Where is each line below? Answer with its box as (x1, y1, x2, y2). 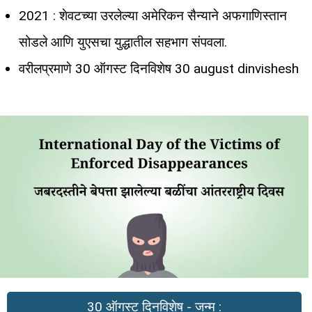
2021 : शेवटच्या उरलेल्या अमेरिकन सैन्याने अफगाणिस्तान (19, 7, 287, 24)
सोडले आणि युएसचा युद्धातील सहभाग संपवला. (19, 33, 227, 50)
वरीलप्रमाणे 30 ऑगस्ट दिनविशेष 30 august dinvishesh (19, 60, 299, 77)
